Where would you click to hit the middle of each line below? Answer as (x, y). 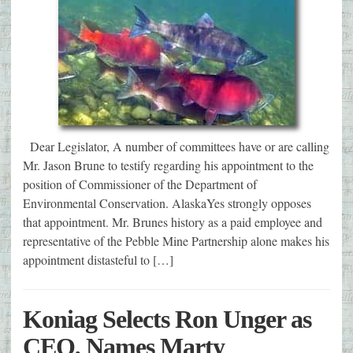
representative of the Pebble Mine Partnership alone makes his (176, 240)
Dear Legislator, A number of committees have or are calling (176, 146)
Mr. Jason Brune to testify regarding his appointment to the (168, 165)
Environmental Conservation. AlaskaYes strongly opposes (167, 203)
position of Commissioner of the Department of (140, 184)
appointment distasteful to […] (98, 259)
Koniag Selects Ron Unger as (167, 319)
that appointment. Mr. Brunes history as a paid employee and (173, 221)
